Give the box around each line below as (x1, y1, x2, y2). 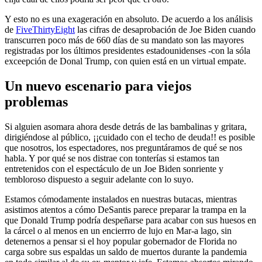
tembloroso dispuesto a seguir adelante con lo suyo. (5, 174, 194, 184)
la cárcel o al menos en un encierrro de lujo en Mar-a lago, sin (5, 225, 232, 236)
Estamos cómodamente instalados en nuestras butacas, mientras (5, 194, 237, 204)
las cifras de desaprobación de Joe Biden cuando (75, 25, 256, 35)
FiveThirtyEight (16, 25, 75, 35)
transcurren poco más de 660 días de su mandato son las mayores (5, 35, 244, 46)
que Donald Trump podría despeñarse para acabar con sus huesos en (5, 215, 256, 225)
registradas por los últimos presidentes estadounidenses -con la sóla (5, 46, 250, 56)
